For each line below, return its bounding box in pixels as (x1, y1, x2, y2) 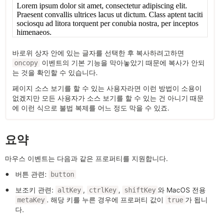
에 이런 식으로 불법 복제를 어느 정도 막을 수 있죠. (12, 104, 169, 112)
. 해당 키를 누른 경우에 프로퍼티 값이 (47, 195, 165, 204)
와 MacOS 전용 (158, 186, 206, 194)
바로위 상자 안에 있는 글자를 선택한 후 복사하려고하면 (12, 49, 184, 57)
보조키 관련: (15, 186, 55, 194)
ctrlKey (89, 186, 116, 194)
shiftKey (124, 186, 156, 194)
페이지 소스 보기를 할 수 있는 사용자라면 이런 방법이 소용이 (12, 84, 202, 93)
